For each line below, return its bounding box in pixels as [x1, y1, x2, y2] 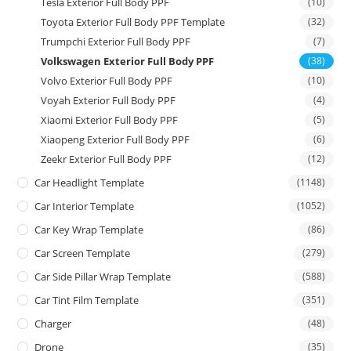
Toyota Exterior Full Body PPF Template [41, 14, 226, 29]
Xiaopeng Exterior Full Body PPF [41, 132, 190, 147]
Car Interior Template [34, 198, 135, 213]
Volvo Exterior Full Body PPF [41, 73, 173, 88]
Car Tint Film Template [34, 292, 139, 307]
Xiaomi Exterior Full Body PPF [41, 112, 179, 127]
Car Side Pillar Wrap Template [34, 269, 172, 284]
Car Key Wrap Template [34, 222, 144, 237]
